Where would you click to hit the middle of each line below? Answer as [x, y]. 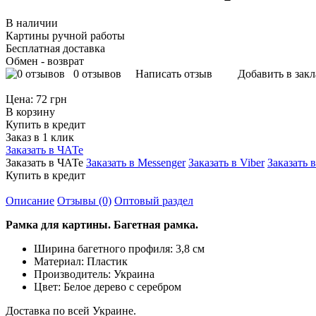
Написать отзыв [172, 73]
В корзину [30, 111]
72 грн [51, 99]
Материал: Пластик [81, 261]
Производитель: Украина [94, 274]
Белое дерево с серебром [122, 286]
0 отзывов [96, 73]
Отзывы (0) [84, 200]
